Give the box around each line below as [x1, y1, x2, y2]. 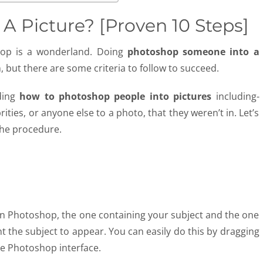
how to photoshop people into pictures [19, 90, 216, 103]
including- [215, 90, 259, 103]
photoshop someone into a [127, 45, 259, 58]
